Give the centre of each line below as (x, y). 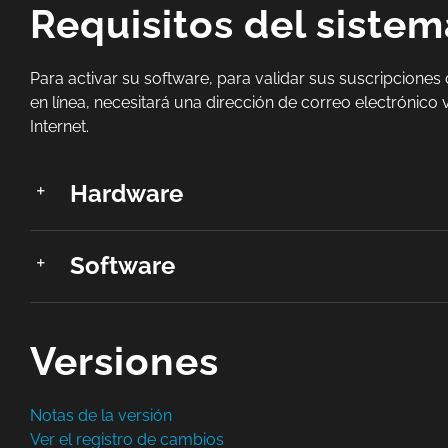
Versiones (124, 360)
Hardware (126, 193)
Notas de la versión (100, 415)
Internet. (59, 126)
